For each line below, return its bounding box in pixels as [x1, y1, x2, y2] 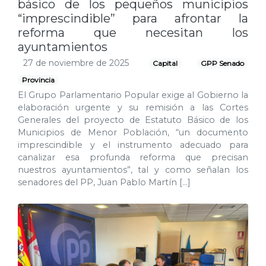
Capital [153, 59, 178, 68]
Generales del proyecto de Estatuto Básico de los [18, 115, 248, 126]
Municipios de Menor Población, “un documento [18, 127, 248, 138]
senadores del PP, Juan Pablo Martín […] [18, 177, 191, 188]
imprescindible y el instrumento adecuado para [18, 140, 248, 151]
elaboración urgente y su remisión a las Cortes [18, 102, 248, 113]
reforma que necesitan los [18, 26, 248, 40]
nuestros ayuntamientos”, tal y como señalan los [18, 164, 248, 176]
